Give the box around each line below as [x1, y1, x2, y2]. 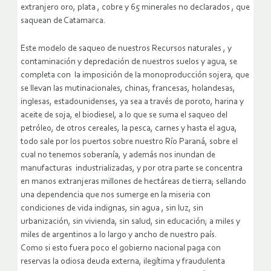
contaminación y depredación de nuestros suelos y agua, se [21, 57, 237, 67]
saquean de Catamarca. [21, 16, 106, 26]
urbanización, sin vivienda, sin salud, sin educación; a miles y [21, 217, 240, 227]
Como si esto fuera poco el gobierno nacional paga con [21, 244, 221, 253]
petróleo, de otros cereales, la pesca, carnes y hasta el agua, [21, 124, 237, 134]
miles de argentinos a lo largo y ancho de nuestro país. [21, 230, 217, 240]
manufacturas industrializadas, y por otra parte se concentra [21, 164, 243, 174]
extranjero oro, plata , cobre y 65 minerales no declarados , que [21, 3, 250, 13]
